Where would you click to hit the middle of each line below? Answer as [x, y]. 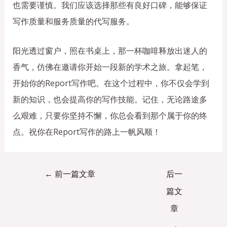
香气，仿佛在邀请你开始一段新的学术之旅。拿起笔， [110, 67]
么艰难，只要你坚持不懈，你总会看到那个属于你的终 [110, 115]
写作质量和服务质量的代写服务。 [73, 22]
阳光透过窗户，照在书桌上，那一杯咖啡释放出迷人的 [110, 50]
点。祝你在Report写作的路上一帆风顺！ [86, 131]
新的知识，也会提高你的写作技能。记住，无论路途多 [110, 99]
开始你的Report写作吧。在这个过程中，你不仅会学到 [111, 83]
